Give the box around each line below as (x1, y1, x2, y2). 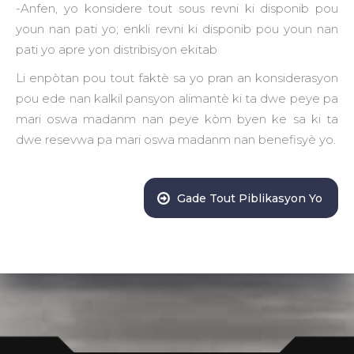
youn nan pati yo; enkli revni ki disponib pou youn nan (16, 21, 338, 37)
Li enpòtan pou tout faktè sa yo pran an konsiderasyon (16, 70, 338, 86)
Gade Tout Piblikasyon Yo (177, 191, 322, 206)
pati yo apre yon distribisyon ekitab (16, 42, 217, 58)
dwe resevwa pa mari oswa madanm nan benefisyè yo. (16, 132, 336, 148)
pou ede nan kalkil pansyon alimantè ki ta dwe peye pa (16, 91, 338, 107)
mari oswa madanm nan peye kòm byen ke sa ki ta (16, 111, 338, 127)
